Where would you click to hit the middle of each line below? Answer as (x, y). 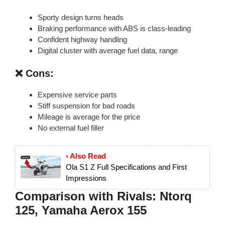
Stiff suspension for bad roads (86, 106)
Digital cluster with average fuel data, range (108, 50)
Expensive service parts (77, 95)
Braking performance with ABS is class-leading (114, 28)
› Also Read (86, 156)
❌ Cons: (34, 74)
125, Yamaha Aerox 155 (81, 210)
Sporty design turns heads (81, 17)
